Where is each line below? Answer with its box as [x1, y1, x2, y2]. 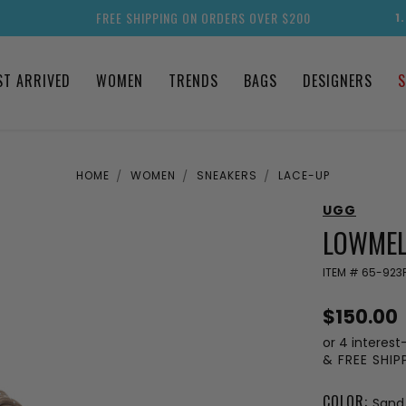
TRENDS [168, 70, 218, 92]
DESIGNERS [302, 70, 372, 92]
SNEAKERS [197, 168, 257, 183]
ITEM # [323, 264, 362, 280]
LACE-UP [278, 168, 330, 183]
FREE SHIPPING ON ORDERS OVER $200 [95, 8, 311, 27]
